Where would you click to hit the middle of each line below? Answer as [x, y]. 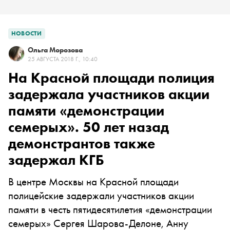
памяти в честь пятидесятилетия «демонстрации [110, 209]
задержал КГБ [56, 160]
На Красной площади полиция [111, 78]
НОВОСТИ [27, 33]
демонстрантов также [82, 143]
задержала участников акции [109, 94]
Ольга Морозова [55, 50]
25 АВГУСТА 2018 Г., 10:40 [63, 59]
